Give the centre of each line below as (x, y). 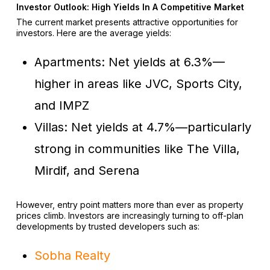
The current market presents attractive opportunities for (127, 22)
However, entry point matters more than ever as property (130, 205)
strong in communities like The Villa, (137, 149)
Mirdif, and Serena (86, 171)
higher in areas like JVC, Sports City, (138, 84)
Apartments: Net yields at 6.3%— (129, 62)
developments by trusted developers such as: (108, 227)
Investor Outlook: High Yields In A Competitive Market (130, 7)
